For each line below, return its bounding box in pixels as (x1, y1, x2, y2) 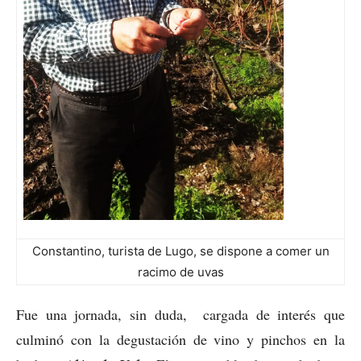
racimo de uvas (137, 263, 224, 280)
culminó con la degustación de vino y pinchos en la (16, 329, 345, 349)
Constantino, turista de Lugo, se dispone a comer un (31, 243, 330, 259)
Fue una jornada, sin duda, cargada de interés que (16, 304, 345, 324)
